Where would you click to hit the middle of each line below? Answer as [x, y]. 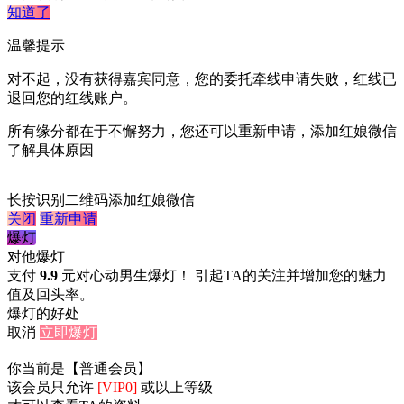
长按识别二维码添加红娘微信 [101, 200]
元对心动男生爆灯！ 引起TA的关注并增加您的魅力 [222, 276]
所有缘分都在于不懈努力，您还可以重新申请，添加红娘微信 [202, 132]
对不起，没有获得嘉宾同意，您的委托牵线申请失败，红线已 [202, 79]
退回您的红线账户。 [72, 98]
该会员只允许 [52, 387]
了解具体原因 [50, 151]
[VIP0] [117, 387]
